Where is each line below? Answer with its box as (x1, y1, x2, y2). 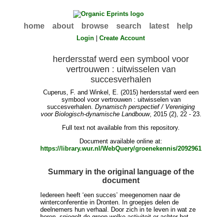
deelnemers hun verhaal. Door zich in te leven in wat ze (40, 205, 196, 213)
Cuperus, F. (43, 89, 76, 96)
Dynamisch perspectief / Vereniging (95, 103, 195, 111)
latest (149, 22, 170, 30)
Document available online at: (79, 138, 163, 145)
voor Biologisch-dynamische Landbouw (40, 110, 150, 118)
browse (81, 22, 109, 30)
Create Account (99, 34, 145, 42)
